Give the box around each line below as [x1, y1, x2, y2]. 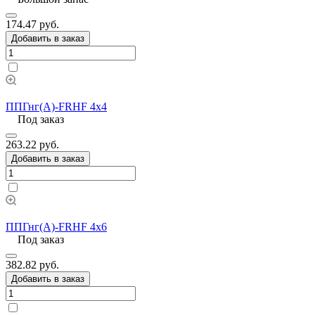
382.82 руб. [6, 258, 59, 271]
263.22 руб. [6, 138, 59, 150]
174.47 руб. [6, 18, 59, 30]
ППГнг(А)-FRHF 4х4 [6, 100, 107, 112]
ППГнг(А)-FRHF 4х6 [6, 220, 107, 233]
